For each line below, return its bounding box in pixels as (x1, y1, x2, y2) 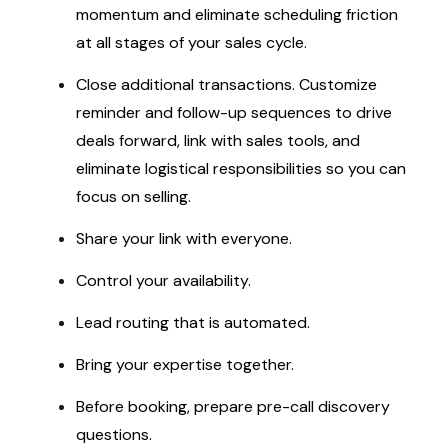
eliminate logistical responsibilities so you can (76, 158, 406, 179)
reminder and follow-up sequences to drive (76, 102, 392, 123)
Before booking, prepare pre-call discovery (76, 396, 390, 417)
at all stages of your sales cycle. (76, 32, 307, 53)
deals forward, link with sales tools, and (76, 130, 360, 151)
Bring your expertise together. (76, 354, 294, 375)
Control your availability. (76, 270, 251, 291)
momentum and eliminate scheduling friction (76, 4, 398, 25)
